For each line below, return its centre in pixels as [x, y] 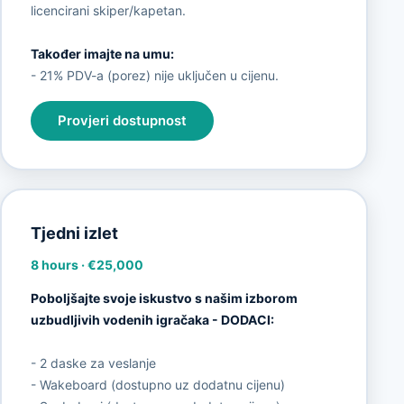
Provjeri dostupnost [122, 121]
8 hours [54, 264]
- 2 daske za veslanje [93, 363]
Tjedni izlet [74, 233]
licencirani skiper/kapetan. [108, 11]
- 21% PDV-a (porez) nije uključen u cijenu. [154, 76]
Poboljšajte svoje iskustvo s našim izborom [164, 298]
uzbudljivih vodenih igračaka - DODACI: [152, 319]
